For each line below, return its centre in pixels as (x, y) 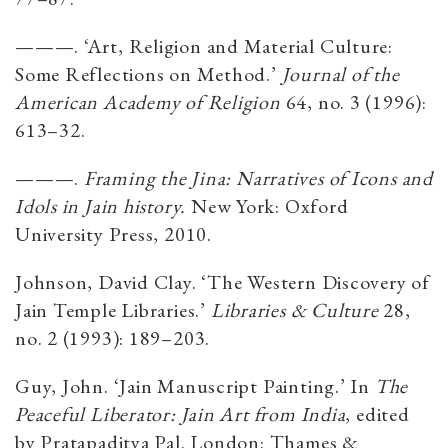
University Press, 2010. (113, 233)
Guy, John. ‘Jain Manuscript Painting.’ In (195, 385)
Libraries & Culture (294, 309)
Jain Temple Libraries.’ (113, 309)
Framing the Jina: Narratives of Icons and (258, 177)
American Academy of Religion (148, 101)
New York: (235, 205)
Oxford (316, 205)
